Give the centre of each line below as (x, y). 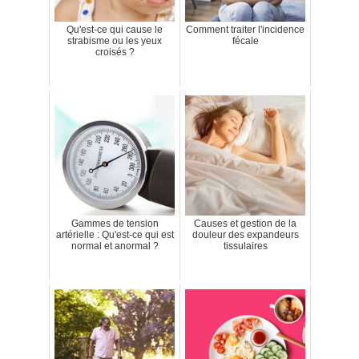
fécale (245, 40)
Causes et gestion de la (245, 223)
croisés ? (115, 52)
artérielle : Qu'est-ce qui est (115, 234)
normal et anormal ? (115, 246)
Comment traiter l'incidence (245, 29)
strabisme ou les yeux (115, 40)
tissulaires (245, 246)
